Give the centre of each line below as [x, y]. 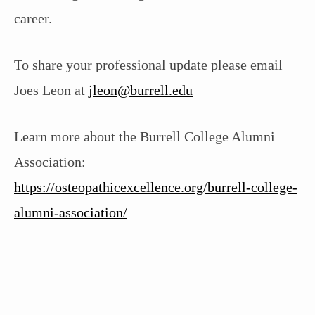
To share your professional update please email [148, 64]
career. [33, 18]
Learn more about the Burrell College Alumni [144, 136]
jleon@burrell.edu [141, 90]
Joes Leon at [51, 90]
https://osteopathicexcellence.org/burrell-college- [156, 187]
